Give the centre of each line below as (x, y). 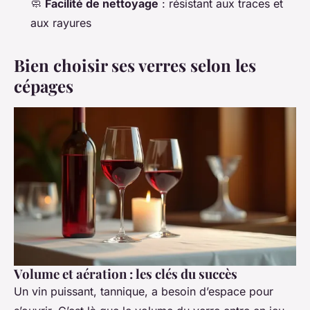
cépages (44, 86)
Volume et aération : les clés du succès (126, 273)
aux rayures (61, 23)
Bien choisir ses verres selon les (135, 65)
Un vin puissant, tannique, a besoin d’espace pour (144, 291)
